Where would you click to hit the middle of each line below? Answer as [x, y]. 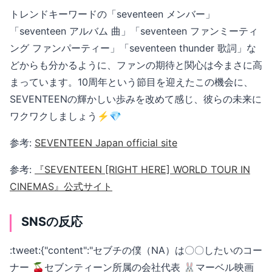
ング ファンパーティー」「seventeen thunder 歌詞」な [133, 48]
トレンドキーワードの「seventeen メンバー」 [112, 14]
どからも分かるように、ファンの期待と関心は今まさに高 [136, 65]
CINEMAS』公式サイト [61, 186]
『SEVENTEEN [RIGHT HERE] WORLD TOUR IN [142, 169]
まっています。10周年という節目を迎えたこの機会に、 [131, 82]
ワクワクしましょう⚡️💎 [66, 116]
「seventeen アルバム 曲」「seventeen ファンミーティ [134, 31]
